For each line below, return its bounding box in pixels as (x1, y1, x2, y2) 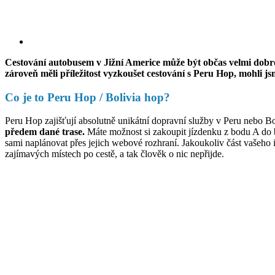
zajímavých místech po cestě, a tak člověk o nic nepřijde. (5, 149, 224, 160)
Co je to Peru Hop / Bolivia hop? (5, 90, 170, 104)
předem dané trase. (5, 126, 85, 137)
